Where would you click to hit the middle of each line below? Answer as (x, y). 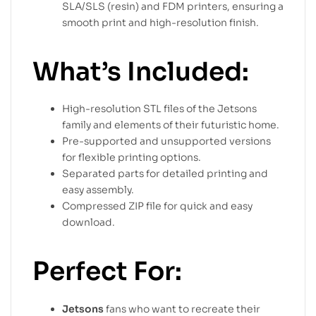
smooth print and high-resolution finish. (160, 22)
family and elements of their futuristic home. (171, 125)
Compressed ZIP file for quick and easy (157, 206)
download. (89, 223)
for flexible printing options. (132, 158)
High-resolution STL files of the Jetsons (159, 109)
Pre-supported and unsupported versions (166, 141)
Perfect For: (107, 272)
